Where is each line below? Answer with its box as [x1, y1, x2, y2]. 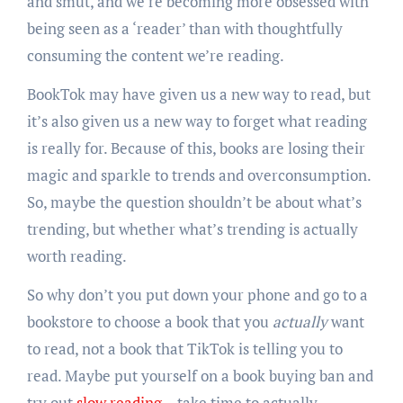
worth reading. [26, 246, 127, 267]
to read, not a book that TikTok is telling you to [26, 338, 343, 360]
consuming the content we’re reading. [26, 45, 284, 67]
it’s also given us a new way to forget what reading [26, 111, 367, 132]
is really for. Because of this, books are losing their [26, 138, 365, 159]
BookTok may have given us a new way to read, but [26, 84, 371, 105]
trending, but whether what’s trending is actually [26, 219, 358, 240]
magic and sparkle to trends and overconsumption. [26, 165, 371, 186]
